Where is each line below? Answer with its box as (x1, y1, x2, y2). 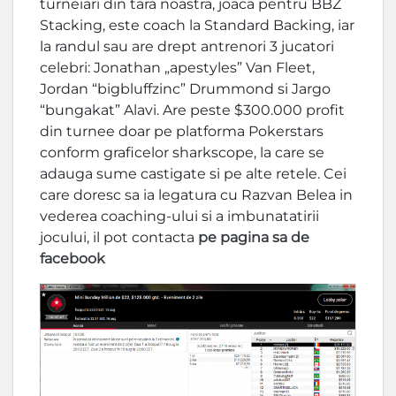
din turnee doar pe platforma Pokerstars (40, 123, 324, 141)
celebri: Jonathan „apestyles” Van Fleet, (40, 59, 315, 77)
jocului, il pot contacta (40, 229, 198, 247)
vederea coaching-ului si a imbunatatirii (40, 208, 319, 225)
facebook (40, 250, 105, 268)
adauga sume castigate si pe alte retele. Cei (40, 165, 346, 183)
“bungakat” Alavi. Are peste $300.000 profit (40, 102, 345, 119)
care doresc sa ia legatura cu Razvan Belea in (40, 187, 353, 204)
